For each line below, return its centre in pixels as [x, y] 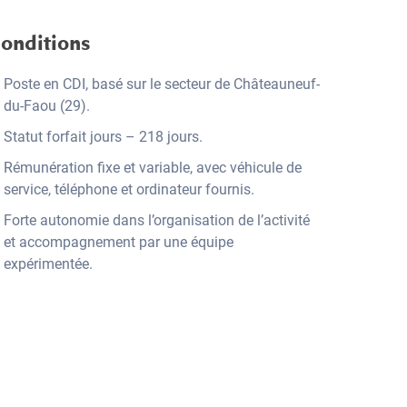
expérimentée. [48, 264]
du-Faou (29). [47, 106]
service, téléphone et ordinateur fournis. [129, 189]
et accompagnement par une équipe [119, 242]
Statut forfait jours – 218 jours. [103, 137]
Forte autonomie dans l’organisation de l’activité [157, 220]
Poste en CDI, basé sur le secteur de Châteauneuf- [162, 84]
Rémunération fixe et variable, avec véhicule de [153, 168]
